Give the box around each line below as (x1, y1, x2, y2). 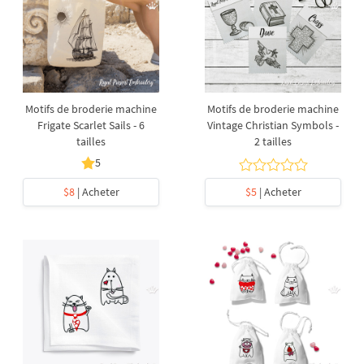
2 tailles (254, 134, 292, 149)
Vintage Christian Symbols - (207, 118, 339, 132)
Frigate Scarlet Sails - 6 (37, 118, 145, 132)
